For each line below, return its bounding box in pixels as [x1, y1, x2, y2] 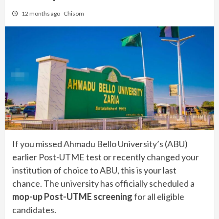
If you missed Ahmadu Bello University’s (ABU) [12, 138, 188, 149]
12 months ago [22, 10, 61, 17]
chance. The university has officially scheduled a [12, 177, 195, 189]
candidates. [12, 204, 56, 215]
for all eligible [132, 191, 184, 202]
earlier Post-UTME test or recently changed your [12, 151, 199, 162]
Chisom [64, 10, 84, 17]
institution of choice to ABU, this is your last [12, 164, 176, 175]
